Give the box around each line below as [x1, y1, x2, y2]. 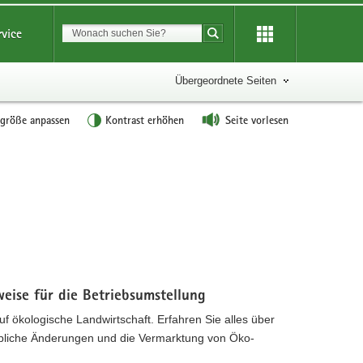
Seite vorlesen [225, 113, 288, 127]
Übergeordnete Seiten [175, 75, 276, 87]
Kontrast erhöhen [105, 113, 184, 127]
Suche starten [212, 35, 289, 48]
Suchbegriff [202, 25, 267, 38]
